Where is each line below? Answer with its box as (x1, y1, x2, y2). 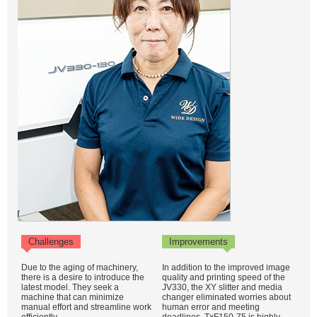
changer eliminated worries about (162, 292, 291, 302)
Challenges (28, 236, 74, 247)
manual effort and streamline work (21, 302, 151, 312)
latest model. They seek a (21, 282, 119, 292)
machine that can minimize (21, 292, 124, 302)
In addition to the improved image (162, 263, 290, 272)
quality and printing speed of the (162, 272, 285, 282)
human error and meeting (162, 302, 260, 312)
